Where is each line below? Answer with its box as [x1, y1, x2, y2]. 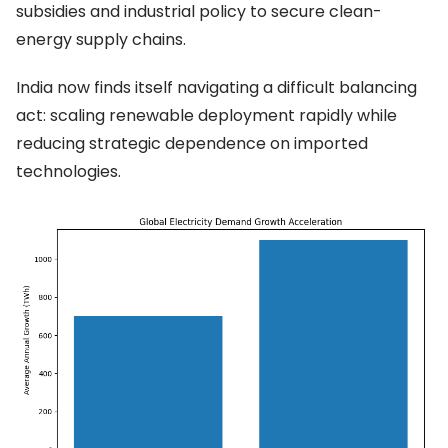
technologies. [16, 159, 121, 183]
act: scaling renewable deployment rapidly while [16, 103, 397, 127]
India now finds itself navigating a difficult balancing [16, 75, 417, 99]
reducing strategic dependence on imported [16, 131, 368, 155]
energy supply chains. [16, 27, 186, 51]
